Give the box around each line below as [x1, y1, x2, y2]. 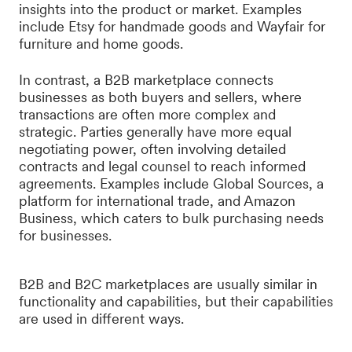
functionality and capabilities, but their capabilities [19, 293, 333, 310]
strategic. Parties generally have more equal [19, 123, 291, 140]
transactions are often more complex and [19, 106, 276, 123]
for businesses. [19, 227, 112, 244]
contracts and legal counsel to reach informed [19, 158, 306, 174]
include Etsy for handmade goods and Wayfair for [19, 18, 325, 35]
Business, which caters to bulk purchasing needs [19, 210, 324, 226]
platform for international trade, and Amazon [19, 192, 295, 209]
